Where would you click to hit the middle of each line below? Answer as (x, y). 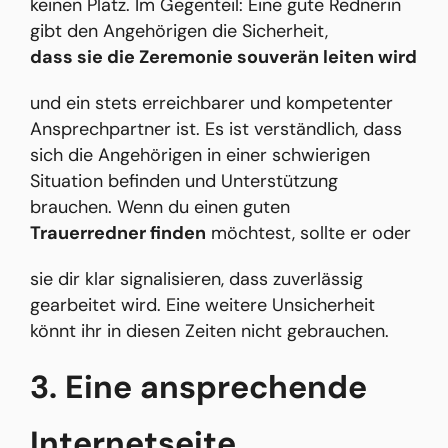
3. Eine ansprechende (198, 387)
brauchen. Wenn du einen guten (160, 207)
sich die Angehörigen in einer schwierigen (200, 155)
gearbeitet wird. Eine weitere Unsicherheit (202, 305)
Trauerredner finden (118, 233)
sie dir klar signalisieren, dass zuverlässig (196, 279)
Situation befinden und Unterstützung (184, 181)
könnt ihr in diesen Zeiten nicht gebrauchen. (209, 331)
